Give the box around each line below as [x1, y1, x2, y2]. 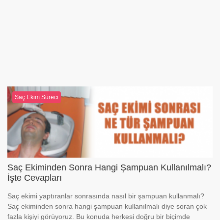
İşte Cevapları [7, 173, 62, 183]
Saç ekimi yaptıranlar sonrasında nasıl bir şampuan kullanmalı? [7, 192, 204, 200]
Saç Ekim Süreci [15, 94, 58, 101]
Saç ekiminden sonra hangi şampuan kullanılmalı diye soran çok [7, 202, 207, 210]
